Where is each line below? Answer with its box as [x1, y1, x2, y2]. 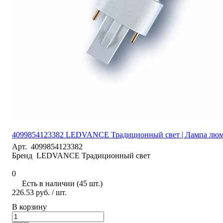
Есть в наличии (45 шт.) [22, 179, 103, 188]
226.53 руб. [12, 188, 50, 197]
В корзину [12, 202, 47, 211]
